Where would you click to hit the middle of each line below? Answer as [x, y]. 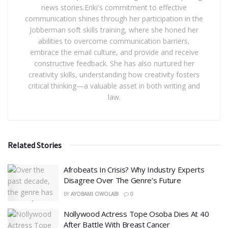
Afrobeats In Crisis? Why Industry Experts [134, 170]
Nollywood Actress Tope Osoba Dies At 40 [136, 213]
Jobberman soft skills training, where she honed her [114, 30]
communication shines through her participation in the [114, 19]
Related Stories [35, 145]
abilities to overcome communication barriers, [114, 41]
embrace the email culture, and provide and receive [114, 52]
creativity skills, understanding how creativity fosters [114, 75]
